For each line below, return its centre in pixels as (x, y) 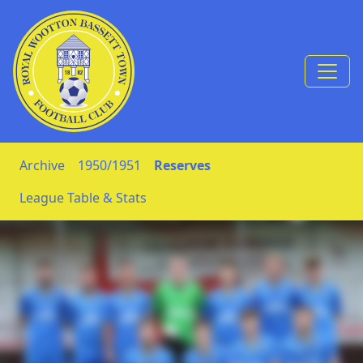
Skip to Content (60, 80)
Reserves (182, 165)
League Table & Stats (83, 198)
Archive (42, 165)
